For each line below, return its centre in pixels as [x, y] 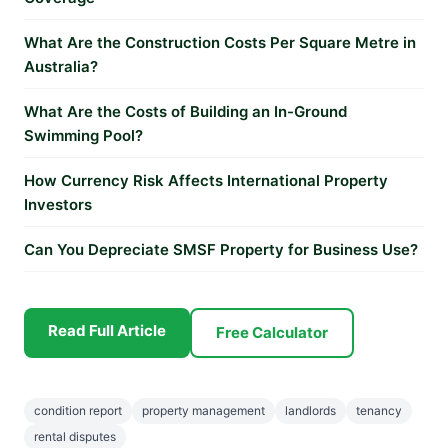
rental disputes [75, 436]
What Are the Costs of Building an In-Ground [185, 111]
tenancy [379, 410]
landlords [310, 410]
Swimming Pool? [83, 135]
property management [203, 410]
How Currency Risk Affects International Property [206, 180]
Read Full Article [107, 330]
